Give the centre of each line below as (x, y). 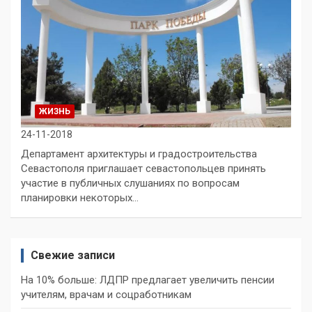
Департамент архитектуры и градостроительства (139, 154)
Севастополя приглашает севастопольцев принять (143, 168)
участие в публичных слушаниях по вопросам (130, 183)
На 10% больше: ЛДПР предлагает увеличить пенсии (148, 280)
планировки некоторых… (80, 197)
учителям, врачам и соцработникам (106, 294)
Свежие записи (73, 255)
